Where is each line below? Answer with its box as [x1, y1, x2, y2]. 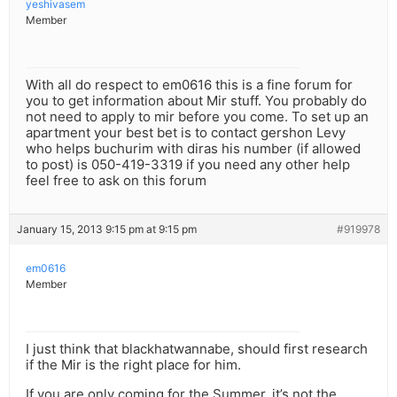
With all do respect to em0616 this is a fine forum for [26, 76, 353, 94]
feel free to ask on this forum [26, 172, 206, 190]
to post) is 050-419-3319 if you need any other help [26, 156, 350, 174]
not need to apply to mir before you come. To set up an [26, 108, 369, 126]
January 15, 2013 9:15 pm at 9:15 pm [17, 222, 197, 237]
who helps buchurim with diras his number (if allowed [26, 140, 361, 158]
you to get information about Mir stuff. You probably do [26, 92, 367, 110]
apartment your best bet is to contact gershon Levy [26, 124, 346, 142]
